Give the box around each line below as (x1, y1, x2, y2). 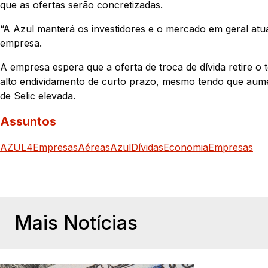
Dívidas (131, 141, 163, 153)
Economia (163, 141, 208, 153)
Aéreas (78, 141, 110, 153)
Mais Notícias (14, 211, 138, 234)
